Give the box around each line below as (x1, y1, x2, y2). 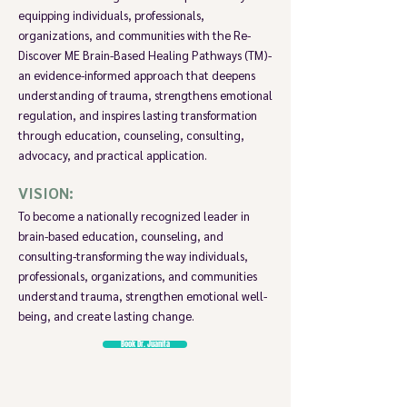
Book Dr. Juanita (120, 338, 170, 350)
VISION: (18, 183, 74, 203)
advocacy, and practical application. (18, 147, 213, 163)
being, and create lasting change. (18, 308, 200, 323)
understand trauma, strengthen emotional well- (18, 288, 267, 303)
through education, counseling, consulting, (18, 127, 244, 143)
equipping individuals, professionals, (18, 7, 204, 23)
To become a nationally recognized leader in (18, 208, 250, 223)
